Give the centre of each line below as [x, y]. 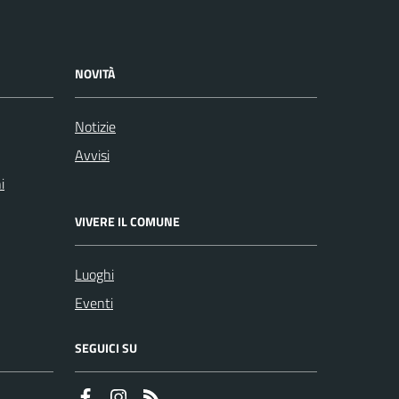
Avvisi [92, 155]
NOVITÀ [95, 73]
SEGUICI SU [106, 348]
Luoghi [94, 274]
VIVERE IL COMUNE [127, 221]
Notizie [95, 126]
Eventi [94, 303]
